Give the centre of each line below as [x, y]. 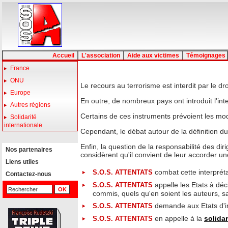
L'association [101, 55]
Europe [20, 93]
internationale [23, 125]
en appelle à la [178, 218]
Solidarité [23, 117]
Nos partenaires [27, 150]
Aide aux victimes [153, 55]
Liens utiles [21, 162]
